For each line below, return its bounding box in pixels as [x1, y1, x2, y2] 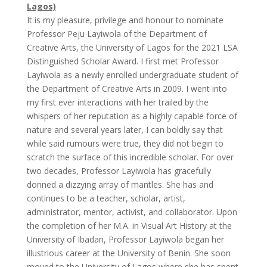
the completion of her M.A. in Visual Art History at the [26, 219, 232, 231]
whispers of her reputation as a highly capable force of [26, 110, 237, 122]
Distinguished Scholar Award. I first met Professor [26, 55, 219, 67]
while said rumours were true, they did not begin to [26, 137, 223, 149]
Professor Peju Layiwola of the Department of [26, 27, 207, 39]
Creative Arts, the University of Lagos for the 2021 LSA [26, 41, 238, 53]
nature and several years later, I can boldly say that [26, 123, 223, 135]
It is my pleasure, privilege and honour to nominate [26, 14, 223, 26]
